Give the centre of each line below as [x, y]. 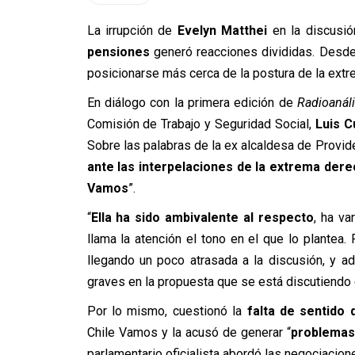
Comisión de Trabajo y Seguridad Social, [201, 124]
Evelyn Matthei [220, 31]
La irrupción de [130, 31]
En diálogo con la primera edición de [192, 103]
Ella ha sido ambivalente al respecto [202, 218]
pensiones [118, 52]
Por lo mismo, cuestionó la [167, 311]
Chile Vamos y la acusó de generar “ [189, 332]
